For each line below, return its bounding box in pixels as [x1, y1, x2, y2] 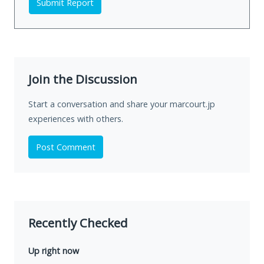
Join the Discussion [28, 71, 137, 88]
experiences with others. [28, 113, 123, 125]
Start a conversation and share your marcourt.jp [28, 98, 215, 110]
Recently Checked [28, 214, 128, 232]
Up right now [28, 245, 79, 257]
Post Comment [36, 141, 95, 153]
